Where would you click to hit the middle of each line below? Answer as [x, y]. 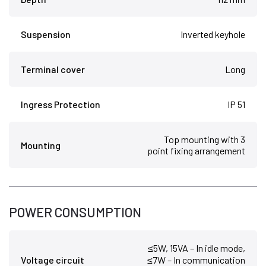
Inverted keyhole [213, 34]
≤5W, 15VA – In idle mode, [197, 248]
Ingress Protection [61, 104]
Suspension [46, 34]
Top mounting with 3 [205, 140]
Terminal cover [53, 69]
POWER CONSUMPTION [75, 212]
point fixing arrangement [196, 151]
